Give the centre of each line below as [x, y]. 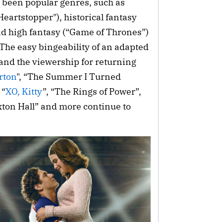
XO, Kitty [24, 92]
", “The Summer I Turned [69, 77]
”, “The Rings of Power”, [92, 92]
